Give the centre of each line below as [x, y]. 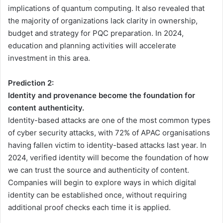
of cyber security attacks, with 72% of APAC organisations [109, 133]
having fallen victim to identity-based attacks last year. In [107, 145]
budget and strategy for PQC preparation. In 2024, [96, 33]
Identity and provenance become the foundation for [102, 96]
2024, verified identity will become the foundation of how [108, 158]
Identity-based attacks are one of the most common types [109, 120]
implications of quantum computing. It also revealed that [106, 8]
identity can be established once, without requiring [97, 195]
